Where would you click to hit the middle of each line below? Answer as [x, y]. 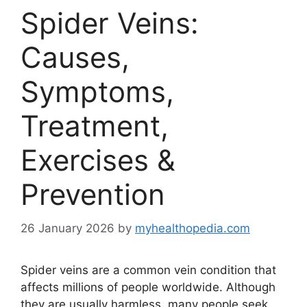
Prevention [93, 194]
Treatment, [95, 126]
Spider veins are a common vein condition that [148, 270]
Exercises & [98, 160]
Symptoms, [97, 91]
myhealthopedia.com [193, 228]
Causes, [75, 57]
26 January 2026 [67, 228]
